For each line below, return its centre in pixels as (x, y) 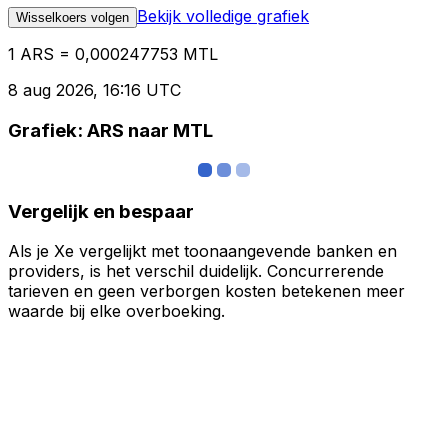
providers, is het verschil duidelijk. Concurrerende (196, 271)
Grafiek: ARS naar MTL (110, 131)
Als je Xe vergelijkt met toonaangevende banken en (202, 251)
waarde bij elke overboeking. (116, 311)
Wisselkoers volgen (72, 18)
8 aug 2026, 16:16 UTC (94, 90)
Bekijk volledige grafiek (223, 16)
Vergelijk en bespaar (101, 211)
